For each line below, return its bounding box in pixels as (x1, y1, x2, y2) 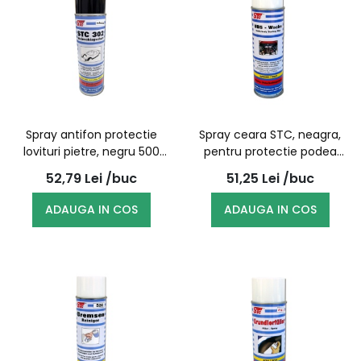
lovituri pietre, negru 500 (23, 143, 160, 160)
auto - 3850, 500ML (216, 160, 324, 176)
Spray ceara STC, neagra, (199, 127, 341, 143)
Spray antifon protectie (25, 127, 157, 143)
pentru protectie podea (203, 143, 337, 160)
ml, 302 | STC (55, 160, 127, 176)
